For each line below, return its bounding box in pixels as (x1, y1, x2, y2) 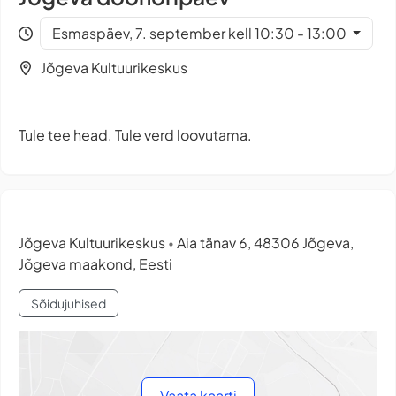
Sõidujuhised (30, 294, 106, 311)
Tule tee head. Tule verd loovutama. (19, 125, 252, 144)
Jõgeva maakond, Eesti (19, 254, 172, 273)
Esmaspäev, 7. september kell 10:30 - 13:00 (51, 23, 349, 42)
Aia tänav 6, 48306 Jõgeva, (174, 232, 354, 252)
